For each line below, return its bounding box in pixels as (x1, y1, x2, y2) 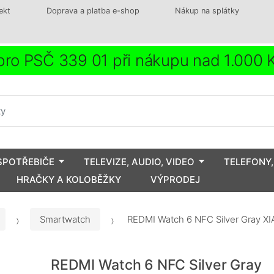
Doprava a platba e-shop (46, 6, 139, 15)
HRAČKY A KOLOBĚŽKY (17, 173, 121, 185)
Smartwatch (40, 213, 91, 226)
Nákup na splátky (175, 6, 240, 15)
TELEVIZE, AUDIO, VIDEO (84, 155, 194, 168)
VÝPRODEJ (150, 173, 200, 185)
